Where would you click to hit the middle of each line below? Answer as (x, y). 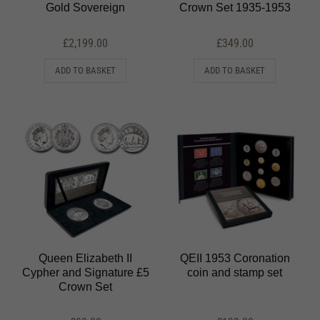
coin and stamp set (235, 273)
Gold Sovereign (85, 8)
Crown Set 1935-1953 (235, 8)
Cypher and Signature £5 (85, 273)
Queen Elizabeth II (85, 259)
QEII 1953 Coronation (235, 259)
